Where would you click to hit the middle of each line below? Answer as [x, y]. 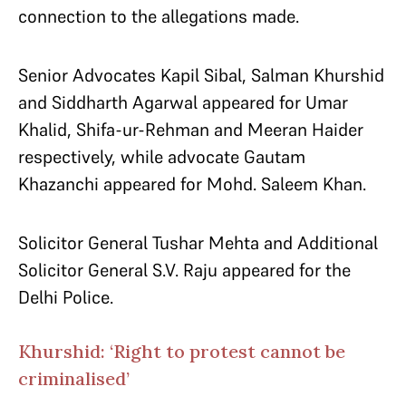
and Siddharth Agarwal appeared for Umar [183, 102]
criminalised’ [74, 378]
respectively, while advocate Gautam [162, 157]
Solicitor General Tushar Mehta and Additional [198, 243]
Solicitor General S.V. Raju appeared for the [184, 270]
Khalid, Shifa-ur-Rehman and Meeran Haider [191, 130]
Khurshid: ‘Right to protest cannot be [182, 351]
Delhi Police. [66, 297]
